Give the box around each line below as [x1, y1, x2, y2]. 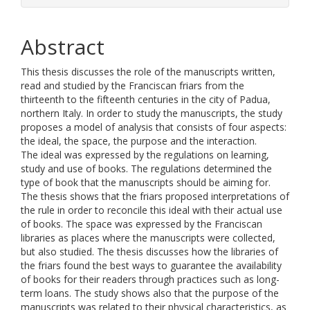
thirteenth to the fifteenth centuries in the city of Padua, [21, 93, 271, 106]
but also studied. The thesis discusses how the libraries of [21, 245, 278, 258]
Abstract [21, 33, 104, 61]
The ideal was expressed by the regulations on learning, [21, 148, 269, 161]
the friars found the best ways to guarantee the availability [21, 259, 282, 272]
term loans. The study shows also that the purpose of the [21, 286, 279, 300]
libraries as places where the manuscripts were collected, [21, 231, 275, 244]
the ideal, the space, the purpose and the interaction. [21, 134, 257, 147]
